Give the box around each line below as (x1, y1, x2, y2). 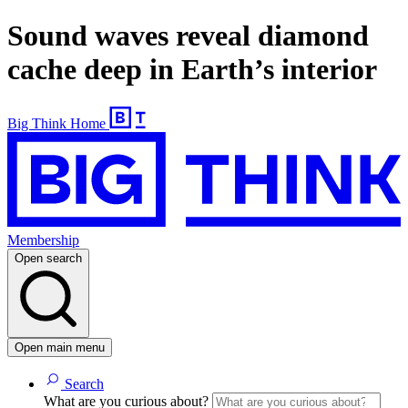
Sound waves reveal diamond (7, 19, 369, 53)
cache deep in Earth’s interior (7, 53, 377, 87)
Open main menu (15, 341, 105, 355)
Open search (15, 251, 82, 266)
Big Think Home (7, 115, 106, 131)
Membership (7, 232, 79, 249)
